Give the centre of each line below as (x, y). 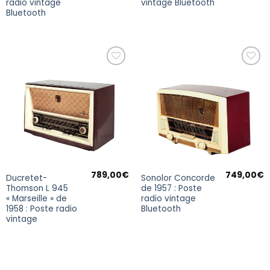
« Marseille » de (36, 198)
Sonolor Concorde (178, 178)
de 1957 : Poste (171, 188)
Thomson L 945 (37, 188)
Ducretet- (26, 178)
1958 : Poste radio (41, 209)
